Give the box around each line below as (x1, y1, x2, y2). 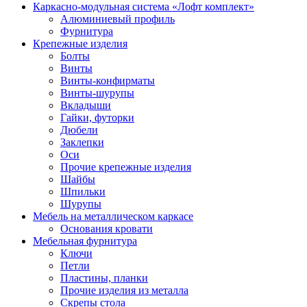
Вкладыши (60, 99, 111, 111)
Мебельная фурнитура (33, 234, 137, 247)
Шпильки (60, 185, 106, 197)
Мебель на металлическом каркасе (33, 210, 193, 222)
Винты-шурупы (60, 86, 134, 99)
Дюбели (60, 123, 98, 136)
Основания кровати (60, 222, 153, 234)
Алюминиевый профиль (60, 12, 175, 25)
